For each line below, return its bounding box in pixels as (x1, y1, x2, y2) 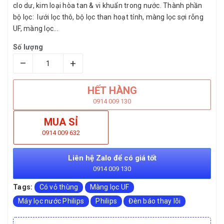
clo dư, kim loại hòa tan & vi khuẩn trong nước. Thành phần (13, 1, 202, 9)
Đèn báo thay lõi (128, 197, 181, 205)
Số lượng (13, 43, 43, 51)
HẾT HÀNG (87, 84, 137, 96)
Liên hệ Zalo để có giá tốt (67, 153, 156, 162)
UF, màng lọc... (13, 24, 58, 32)
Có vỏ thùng (39, 183, 78, 191)
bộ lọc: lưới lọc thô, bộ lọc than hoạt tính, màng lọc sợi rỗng (13, 13, 203, 21)
